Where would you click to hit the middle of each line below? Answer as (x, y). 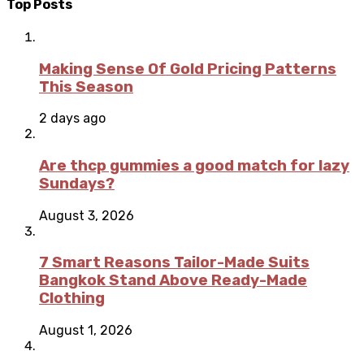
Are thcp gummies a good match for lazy (194, 165)
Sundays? (77, 183)
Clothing (72, 299)
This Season (86, 87)
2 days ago (72, 119)
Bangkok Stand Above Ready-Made (173, 281)
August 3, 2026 (87, 215)
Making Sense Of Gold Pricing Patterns (188, 69)
